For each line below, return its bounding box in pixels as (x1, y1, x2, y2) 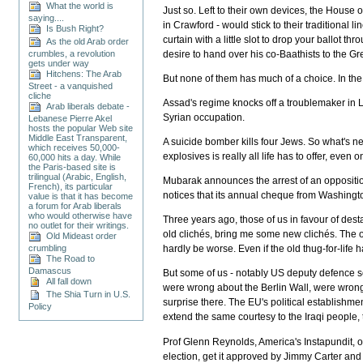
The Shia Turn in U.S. (41, 288, 131, 299)
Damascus (28, 265, 72, 275)
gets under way (28, 58, 90, 68)
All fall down (41, 275, 92, 286)
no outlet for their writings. (28, 220, 130, 230)
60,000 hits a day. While (28, 152, 122, 162)
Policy (28, 301, 53, 311)
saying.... (28, 12, 65, 23)
